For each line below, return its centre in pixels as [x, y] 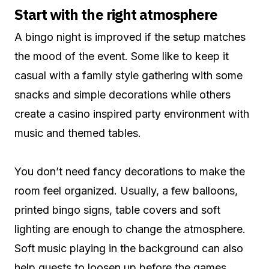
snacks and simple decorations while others [122, 95]
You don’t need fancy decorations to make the [130, 172]
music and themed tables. [78, 133]
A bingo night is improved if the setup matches [130, 37]
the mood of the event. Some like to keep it [122, 56]
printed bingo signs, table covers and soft [117, 210]
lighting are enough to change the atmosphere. [130, 229]
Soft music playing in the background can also [129, 249]
